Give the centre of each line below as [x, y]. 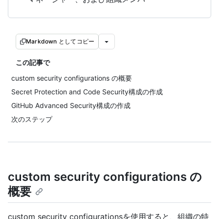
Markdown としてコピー [60, 41]
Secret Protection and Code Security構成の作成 [87, 92]
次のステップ [32, 119]
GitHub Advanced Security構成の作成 [71, 105]
